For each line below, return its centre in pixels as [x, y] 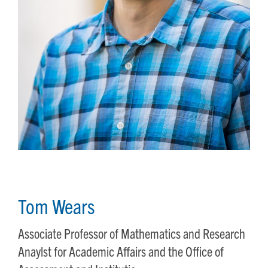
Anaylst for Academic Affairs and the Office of [121, 251]
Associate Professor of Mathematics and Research [132, 233]
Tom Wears [57, 205]
